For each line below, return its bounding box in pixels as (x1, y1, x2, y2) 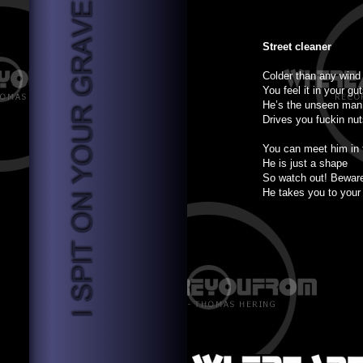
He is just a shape (263, 157, 348, 169)
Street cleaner (263, 41, 331, 53)
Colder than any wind (263, 70, 361, 82)
